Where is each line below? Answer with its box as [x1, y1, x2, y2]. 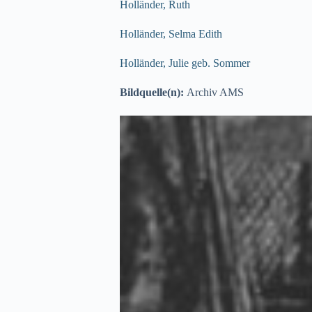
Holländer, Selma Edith [120, 28, 222, 40]
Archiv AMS [187, 86, 244, 98]
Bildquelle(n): [120, 86, 187, 98]
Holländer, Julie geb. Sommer [120, 57, 250, 69]
